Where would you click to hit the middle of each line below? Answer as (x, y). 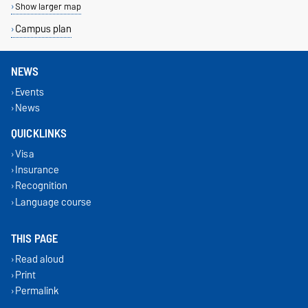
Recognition (41, 186)
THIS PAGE (35, 239)
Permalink (37, 291)
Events (29, 91)
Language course (53, 201)
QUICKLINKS (39, 134)
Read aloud (39, 258)
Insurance (37, 170)
